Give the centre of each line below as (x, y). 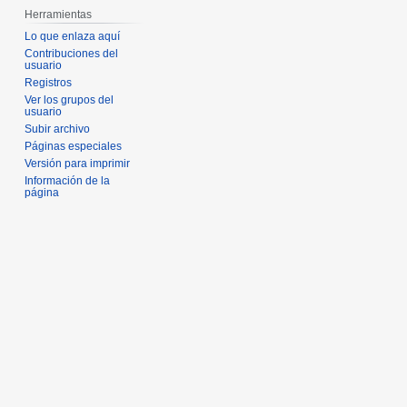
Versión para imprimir (78, 164)
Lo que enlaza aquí (73, 37)
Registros (49, 83)
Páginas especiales (74, 147)
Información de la (68, 181)
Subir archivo (58, 129)
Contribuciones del (72, 54)
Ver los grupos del (69, 100)
